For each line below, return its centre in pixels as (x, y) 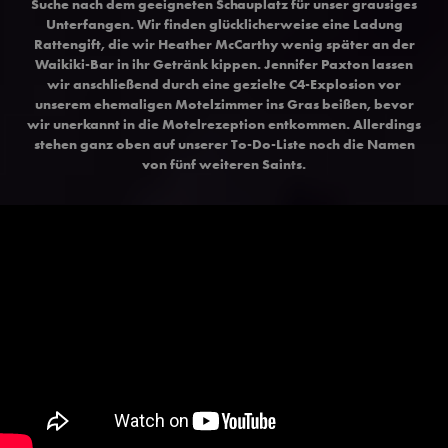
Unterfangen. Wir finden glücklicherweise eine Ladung (224, 23)
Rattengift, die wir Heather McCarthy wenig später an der (224, 43)
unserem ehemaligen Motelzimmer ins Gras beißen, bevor (224, 103)
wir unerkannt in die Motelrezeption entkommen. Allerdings (224, 123)
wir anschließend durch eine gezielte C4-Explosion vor (224, 83)
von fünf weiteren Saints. (224, 163)
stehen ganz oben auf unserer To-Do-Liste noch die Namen (224, 143)
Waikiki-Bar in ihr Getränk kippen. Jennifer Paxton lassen (224, 63)
